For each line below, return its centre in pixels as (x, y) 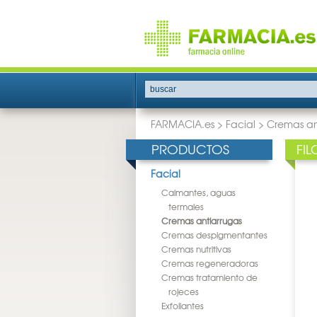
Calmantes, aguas (198, 192)
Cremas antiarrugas (202, 221)
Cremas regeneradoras (210, 263)
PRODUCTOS (190, 149)
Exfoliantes (183, 306)
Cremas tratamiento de (209, 277)
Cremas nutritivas (196, 249)
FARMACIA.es (183, 124)
